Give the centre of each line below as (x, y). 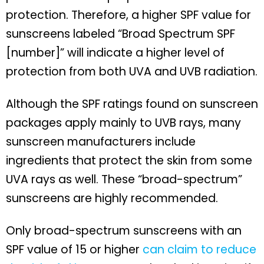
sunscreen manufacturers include (101, 141)
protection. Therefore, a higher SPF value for (128, 15)
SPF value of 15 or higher (74, 249)
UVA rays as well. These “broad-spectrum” (124, 179)
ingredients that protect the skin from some (129, 160)
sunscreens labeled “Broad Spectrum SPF (121, 34)
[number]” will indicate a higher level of (115, 52)
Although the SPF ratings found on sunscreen (132, 104)
